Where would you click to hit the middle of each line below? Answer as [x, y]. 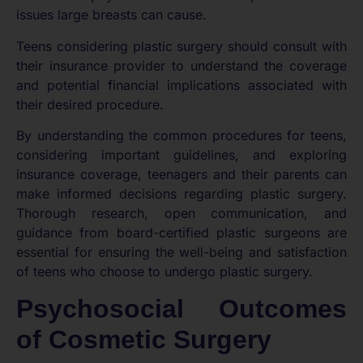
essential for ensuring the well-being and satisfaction [181, 252]
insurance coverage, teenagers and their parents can [181, 175]
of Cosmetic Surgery [144, 339]
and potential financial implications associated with [181, 85]
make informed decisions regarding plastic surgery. [181, 194]
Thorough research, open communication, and [181, 214]
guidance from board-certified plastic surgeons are [181, 233]
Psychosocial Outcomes [181, 308]
